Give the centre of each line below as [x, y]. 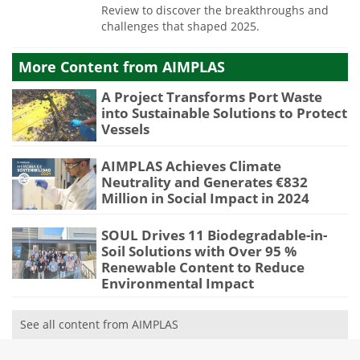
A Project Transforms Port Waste [212, 97]
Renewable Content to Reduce [203, 267]
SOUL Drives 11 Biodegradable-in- [214, 235]
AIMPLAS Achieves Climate [191, 166]
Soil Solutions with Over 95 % [199, 251]
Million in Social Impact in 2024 [205, 198]
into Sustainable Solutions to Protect [224, 113]
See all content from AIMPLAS [99, 325]
